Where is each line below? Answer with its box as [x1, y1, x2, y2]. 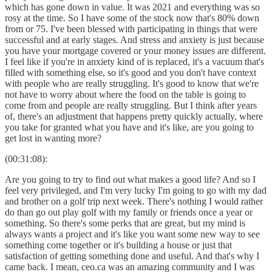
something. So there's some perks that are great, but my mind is [5, 217, 245, 228]
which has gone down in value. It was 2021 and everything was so [5, 1, 260, 12]
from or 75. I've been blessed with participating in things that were [5, 23, 257, 34]
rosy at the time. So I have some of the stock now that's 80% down [5, 12, 259, 23]
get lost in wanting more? [5, 132, 101, 143]
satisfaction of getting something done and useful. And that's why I [5, 250, 259, 261]
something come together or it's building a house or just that [5, 239, 232, 250]
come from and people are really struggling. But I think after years [5, 100, 257, 110]
